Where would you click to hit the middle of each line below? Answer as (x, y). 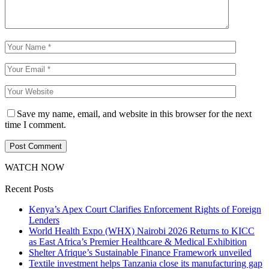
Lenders (44, 220)
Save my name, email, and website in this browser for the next (134, 113)
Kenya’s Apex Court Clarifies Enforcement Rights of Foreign (145, 209)
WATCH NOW (35, 167)
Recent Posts (29, 189)
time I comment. (35, 124)
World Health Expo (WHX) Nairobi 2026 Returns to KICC (142, 231)
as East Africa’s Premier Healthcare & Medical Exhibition (138, 241)
